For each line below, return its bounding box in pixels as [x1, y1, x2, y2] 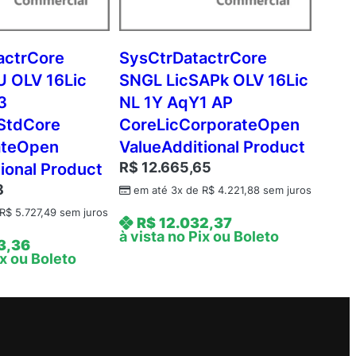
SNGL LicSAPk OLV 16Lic [118, 71, 308, 91]
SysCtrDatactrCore [118, 48, 267, 68]
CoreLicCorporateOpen [118, 115, 300, 135]
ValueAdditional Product [118, 137, 305, 157]
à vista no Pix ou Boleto [118, 228, 279, 246]
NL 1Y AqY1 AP [118, 93, 233, 113]
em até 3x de [133, 184, 202, 197]
